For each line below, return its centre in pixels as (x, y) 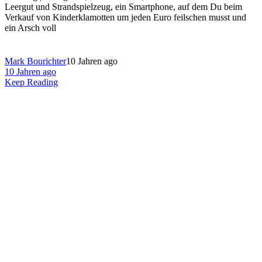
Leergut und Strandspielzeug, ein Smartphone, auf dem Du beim (123, 7)
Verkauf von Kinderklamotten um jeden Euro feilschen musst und (125, 18)
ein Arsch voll (30, 28)
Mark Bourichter (35, 61)
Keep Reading (31, 82)
